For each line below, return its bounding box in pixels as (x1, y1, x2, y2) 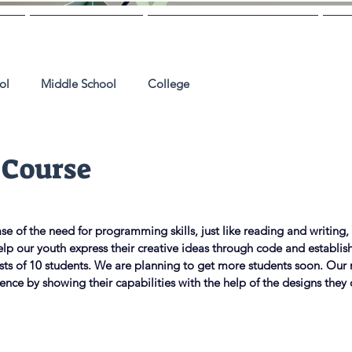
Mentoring (35, 20, 137, 46)
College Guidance (153, 20, 312, 46)
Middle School (41, 75, 116, 91)
